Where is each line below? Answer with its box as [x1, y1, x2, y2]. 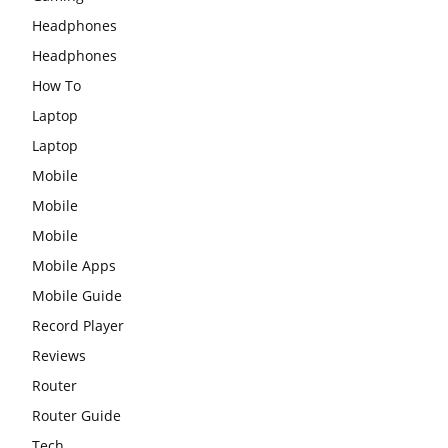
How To [32, 75, 81, 95]
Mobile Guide [32, 285, 122, 305]
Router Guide [32, 405, 121, 425]
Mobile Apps [32, 255, 116, 275]
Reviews [32, 345, 86, 365]
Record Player [32, 315, 124, 335]
